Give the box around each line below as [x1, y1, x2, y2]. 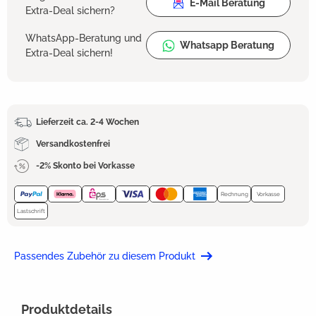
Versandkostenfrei [35, 139, 110, 150]
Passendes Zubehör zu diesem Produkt [14, 250, 195, 262]
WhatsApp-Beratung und [25, 32, 142, 44]
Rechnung [220, 190, 248, 197]
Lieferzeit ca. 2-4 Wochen [36, 117, 139, 128]
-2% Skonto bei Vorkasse [35, 161, 135, 171]
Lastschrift [17, 207, 45, 214]
